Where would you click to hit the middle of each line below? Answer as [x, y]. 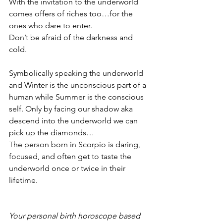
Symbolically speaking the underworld [77, 73]
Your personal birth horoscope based [76, 216]
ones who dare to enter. [52, 25]
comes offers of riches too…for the [72, 13]
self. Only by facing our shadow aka [72, 109]
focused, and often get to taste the [71, 156]
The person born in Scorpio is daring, [76, 144]
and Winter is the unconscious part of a [79, 85]
